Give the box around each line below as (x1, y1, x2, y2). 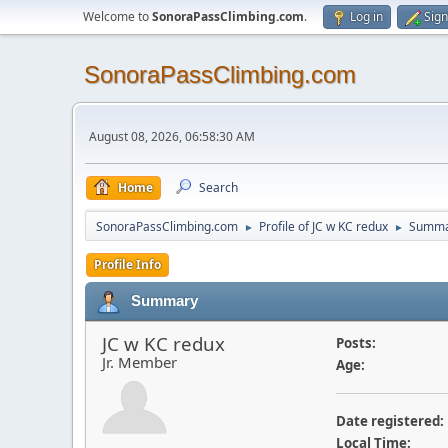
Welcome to (83, 8, 152, 25)
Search (199, 179, 238, 196)
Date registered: (335, 412, 444, 430)
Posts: (335, 334, 376, 352)
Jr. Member (102, 352, 177, 372)
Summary (131, 292, 198, 309)
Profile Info (94, 256, 161, 273)
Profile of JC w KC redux (259, 218, 388, 235)
